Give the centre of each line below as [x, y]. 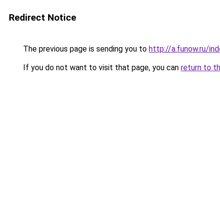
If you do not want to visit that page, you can [101, 68]
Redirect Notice [42, 17]
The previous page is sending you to [85, 49]
